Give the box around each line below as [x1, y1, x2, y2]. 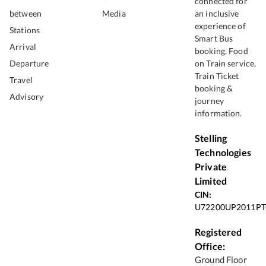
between [9, 8, 42, 19]
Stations [9, 25, 40, 36]
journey [195, 96, 224, 106]
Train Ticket [195, 71, 239, 81]
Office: [195, 240, 226, 252]
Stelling [195, 132, 227, 144]
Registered [195, 226, 242, 238]
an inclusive [195, 8, 239, 19]
